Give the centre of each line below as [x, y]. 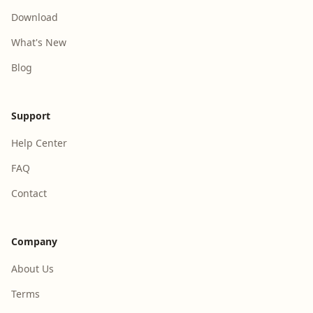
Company [34, 241]
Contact [29, 193]
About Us [32, 269]
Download [35, 17]
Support [31, 116]
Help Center [39, 143]
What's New [39, 42]
